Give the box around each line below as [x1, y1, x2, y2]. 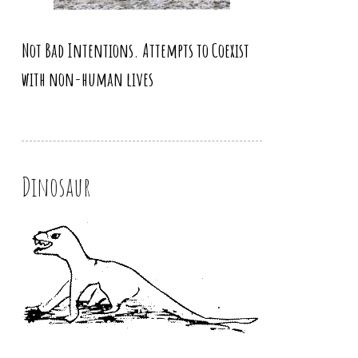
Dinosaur [21, 170, 91, 204]
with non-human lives [21, 66, 153, 91]
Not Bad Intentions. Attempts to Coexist [21, 38, 249, 62]
